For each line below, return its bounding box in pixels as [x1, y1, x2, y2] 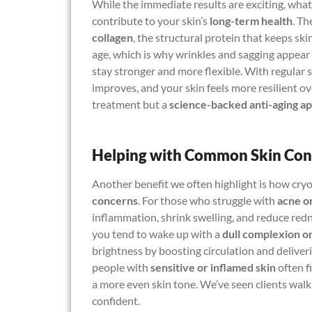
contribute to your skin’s [92, 14, 210, 28]
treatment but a [92, 97, 169, 111]
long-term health [210, 14, 292, 28]
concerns [92, 193, 138, 207]
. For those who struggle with [138, 193, 277, 207]
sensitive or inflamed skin [150, 260, 276, 274]
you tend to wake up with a [92, 226, 222, 240]
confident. [92, 293, 140, 307]
